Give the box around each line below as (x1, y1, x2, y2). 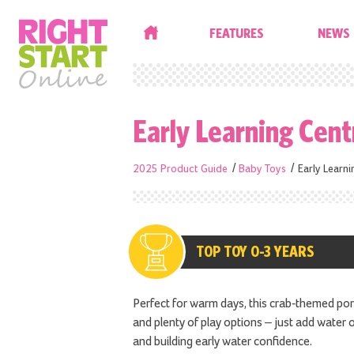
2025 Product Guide (133, 164, 228, 175)
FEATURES (209, 24, 264, 41)
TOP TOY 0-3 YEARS (196, 242, 314, 261)
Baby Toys (239, 164, 287, 175)
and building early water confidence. (133, 335, 312, 348)
